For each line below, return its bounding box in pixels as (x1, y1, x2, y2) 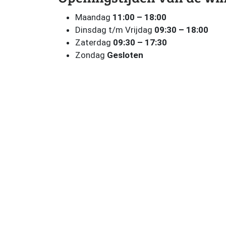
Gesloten (106, 50, 143, 60)
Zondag (75, 50, 107, 60)
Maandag (75, 12, 112, 22)
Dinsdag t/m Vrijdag (75, 25, 154, 35)
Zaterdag (75, 37, 113, 47)
